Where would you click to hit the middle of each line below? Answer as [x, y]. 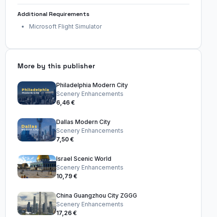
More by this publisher [56, 66]
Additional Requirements [53, 14]
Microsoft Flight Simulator [65, 26]
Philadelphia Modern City [92, 85]
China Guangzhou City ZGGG [96, 195]
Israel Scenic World [84, 159]
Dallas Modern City [83, 122]
